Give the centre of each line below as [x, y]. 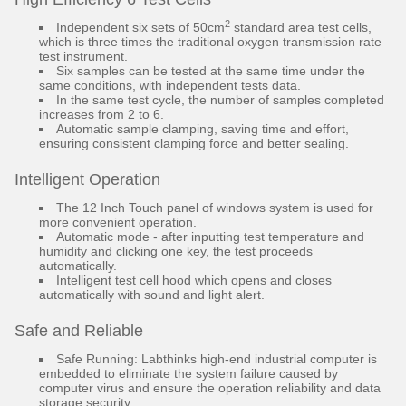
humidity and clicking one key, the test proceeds [176, 251]
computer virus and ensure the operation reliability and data [210, 388]
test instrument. [83, 56]
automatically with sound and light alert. [152, 295]
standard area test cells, [301, 27]
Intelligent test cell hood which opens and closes [194, 280]
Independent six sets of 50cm [140, 27]
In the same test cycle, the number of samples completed [220, 100]
